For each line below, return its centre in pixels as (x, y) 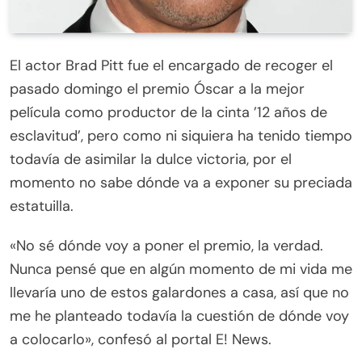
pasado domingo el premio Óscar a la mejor (157, 89)
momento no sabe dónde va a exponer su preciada (181, 183)
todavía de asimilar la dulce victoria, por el (151, 160)
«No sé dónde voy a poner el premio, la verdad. (166, 246)
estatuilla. (42, 206)
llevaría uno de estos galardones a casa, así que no (179, 293)
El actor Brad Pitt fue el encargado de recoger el (171, 66)
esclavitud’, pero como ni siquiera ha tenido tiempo (181, 136)
